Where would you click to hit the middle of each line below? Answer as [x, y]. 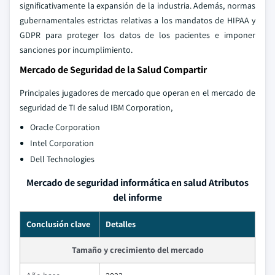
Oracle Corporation [65, 127]
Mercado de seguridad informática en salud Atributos [137, 183]
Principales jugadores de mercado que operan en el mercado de [137, 93]
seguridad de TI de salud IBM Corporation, [96, 107]
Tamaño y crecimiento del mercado [137, 250]
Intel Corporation [62, 143]
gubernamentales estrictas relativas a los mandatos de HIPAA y [137, 20]
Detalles [121, 224]
